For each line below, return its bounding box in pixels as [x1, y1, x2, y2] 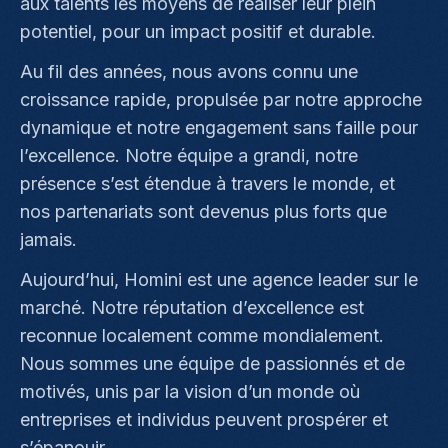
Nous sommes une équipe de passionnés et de [20, 353, 405, 374]
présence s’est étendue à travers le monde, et [20, 173, 395, 194]
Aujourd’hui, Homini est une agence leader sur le [20, 269, 418, 290]
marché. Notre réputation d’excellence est [20, 297, 364, 318]
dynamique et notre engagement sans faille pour [20, 117, 418, 138]
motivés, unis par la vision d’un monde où [20, 381, 360, 402]
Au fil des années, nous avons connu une [20, 61, 358, 82]
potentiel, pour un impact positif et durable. [20, 21, 376, 42]
